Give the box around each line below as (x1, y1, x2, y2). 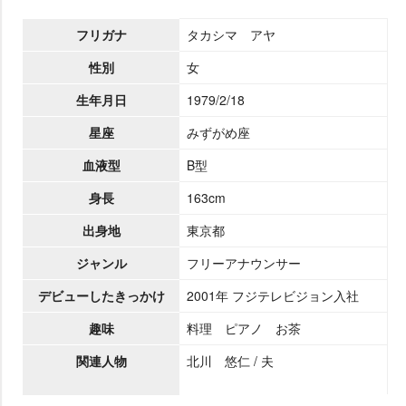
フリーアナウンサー (187, 253, 301, 272)
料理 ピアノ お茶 (187, 318, 301, 337)
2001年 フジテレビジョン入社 (187, 285, 359, 304)
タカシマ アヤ (187, 24, 275, 43)
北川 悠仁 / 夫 (187, 351, 274, 370)
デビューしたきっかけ (38, 285, 165, 304)
